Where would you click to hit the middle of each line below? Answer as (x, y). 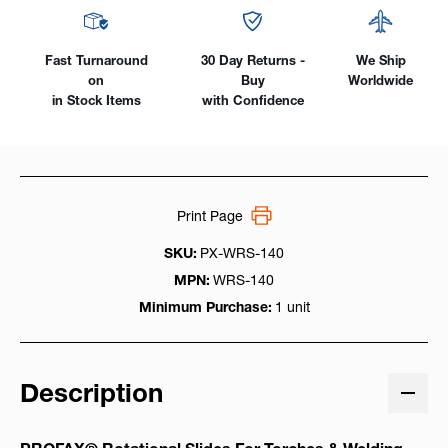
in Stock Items (96, 100)
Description (91, 392)
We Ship (380, 60)
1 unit (292, 307)
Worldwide (380, 80)
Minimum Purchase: (205, 307)
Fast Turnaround (96, 60)
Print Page (209, 215)
